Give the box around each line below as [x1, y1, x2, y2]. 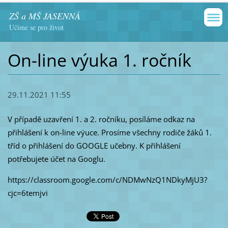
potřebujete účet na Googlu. [7, 154, 105, 164]
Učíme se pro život [9, 22, 64, 32]
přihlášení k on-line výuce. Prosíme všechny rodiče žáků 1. [7, 127, 212, 138]
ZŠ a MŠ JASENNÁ [9, 10, 80, 22]
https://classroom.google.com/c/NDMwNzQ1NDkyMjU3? [7, 175, 207, 185]
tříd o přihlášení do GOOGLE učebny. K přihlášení [7, 140, 181, 151]
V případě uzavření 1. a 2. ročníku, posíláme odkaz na [7, 114, 195, 125]
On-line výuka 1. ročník [7, 48, 191, 72]
